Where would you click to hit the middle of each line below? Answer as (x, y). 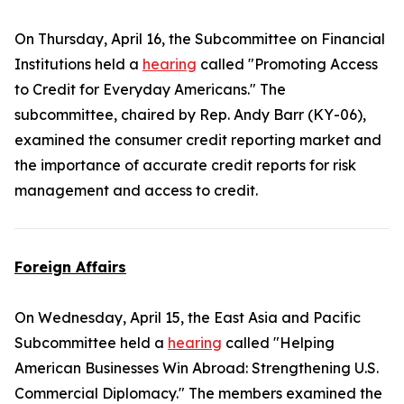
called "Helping (278, 343)
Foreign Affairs (70, 267)
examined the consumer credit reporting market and (198, 140)
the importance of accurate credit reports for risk (185, 165)
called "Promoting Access (287, 64)
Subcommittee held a (91, 343)
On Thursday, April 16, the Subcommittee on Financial (200, 39)
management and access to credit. (136, 190)
